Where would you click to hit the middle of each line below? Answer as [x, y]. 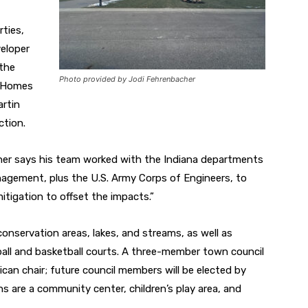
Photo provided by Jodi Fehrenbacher [127, 79]
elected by [221, 270]
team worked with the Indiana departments [159, 159]
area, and [220, 288]
